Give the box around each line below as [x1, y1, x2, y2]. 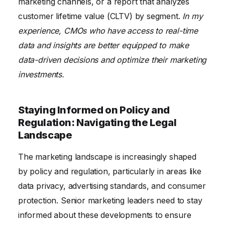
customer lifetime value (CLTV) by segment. [18, 11, 183, 21]
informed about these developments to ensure [18, 209, 191, 220]
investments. [18, 69, 64, 79]
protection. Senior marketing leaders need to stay [18, 195, 202, 205]
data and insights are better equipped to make [18, 40, 189, 50]
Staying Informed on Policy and [18, 103, 170, 116]
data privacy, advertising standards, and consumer [18, 180, 206, 191]
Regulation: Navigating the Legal [18, 116, 177, 129]
